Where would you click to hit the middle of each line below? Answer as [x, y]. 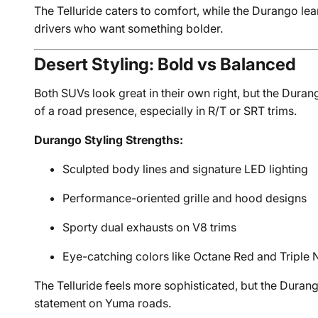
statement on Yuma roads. [103, 303]
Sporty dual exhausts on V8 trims [150, 227]
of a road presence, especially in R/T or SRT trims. [166, 111]
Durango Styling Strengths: [109, 140]
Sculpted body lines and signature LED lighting [186, 169]
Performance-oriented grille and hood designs [185, 198]
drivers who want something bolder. [129, 28]
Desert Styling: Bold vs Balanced [165, 64]
